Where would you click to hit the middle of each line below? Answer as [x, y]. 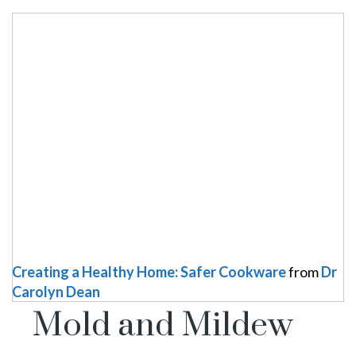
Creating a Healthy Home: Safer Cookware [149, 271]
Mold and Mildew [163, 325]
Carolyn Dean [56, 291]
